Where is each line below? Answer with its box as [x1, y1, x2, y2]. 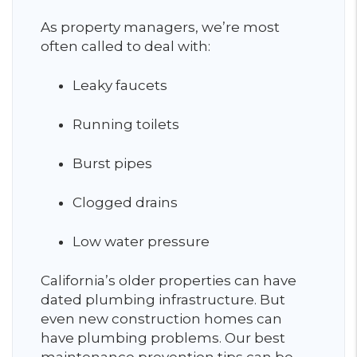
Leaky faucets [73, 77, 167, 93]
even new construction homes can [41, 311, 282, 327]
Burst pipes [73, 155, 152, 171]
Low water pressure [73, 233, 210, 249]
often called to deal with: [41, 38, 210, 54]
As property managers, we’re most [41, 19, 280, 35]
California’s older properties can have [41, 273, 296, 288]
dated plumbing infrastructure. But [41, 292, 285, 308]
